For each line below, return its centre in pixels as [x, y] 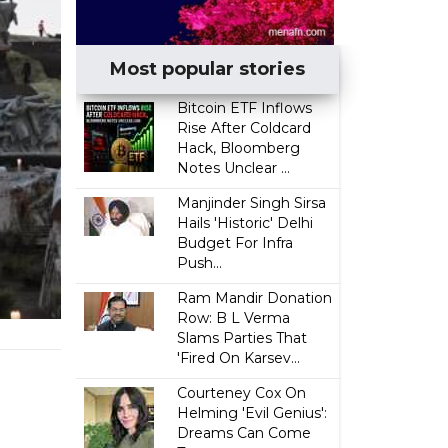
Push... [200, 263]
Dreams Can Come [244, 433]
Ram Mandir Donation [255, 298]
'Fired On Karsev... [239, 358]
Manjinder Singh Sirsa [252, 203]
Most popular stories [208, 69]
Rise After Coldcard [244, 128]
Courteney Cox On [242, 393]
